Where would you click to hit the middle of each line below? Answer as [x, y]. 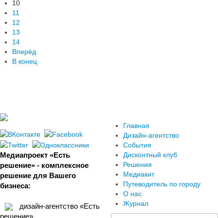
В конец [25, 61]
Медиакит [139, 174]
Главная [136, 126]
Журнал [136, 203]
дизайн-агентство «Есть [59, 206]
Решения [138, 164]
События [137, 145]
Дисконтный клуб [150, 155]
